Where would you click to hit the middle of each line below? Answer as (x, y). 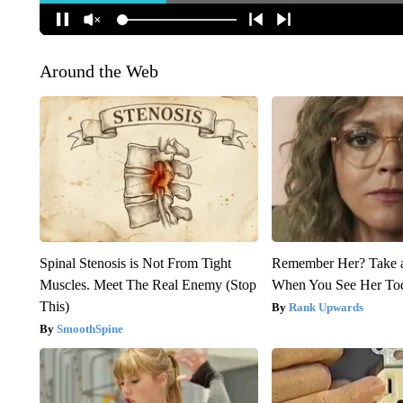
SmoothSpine (90, 329)
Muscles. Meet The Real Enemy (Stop (148, 285)
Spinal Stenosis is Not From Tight (135, 264)
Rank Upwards (327, 308)
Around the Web (99, 72)
